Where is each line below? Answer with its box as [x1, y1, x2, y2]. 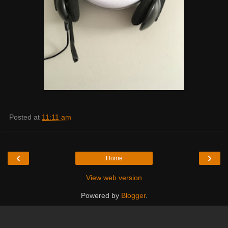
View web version [86, 173, 142, 182]
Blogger [121, 191, 146, 199]
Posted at [9, 112, 42, 121]
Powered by [80, 191, 121, 199]
